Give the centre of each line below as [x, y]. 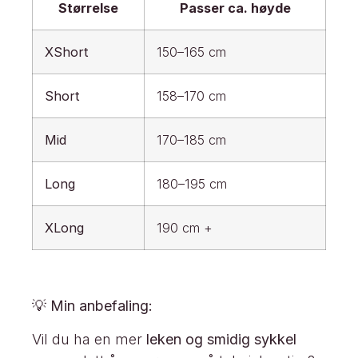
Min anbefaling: [101, 306]
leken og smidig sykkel [221, 339]
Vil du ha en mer [89, 339]
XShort [67, 52]
